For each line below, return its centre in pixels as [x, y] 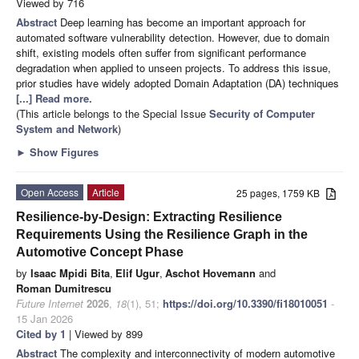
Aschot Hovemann [210, 273]
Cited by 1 [41, 334]
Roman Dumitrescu [64, 288]
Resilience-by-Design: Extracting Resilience [149, 217]
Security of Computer [262, 114]
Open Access [50, 192]
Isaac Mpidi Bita [70, 273]
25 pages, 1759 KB [282, 193]
